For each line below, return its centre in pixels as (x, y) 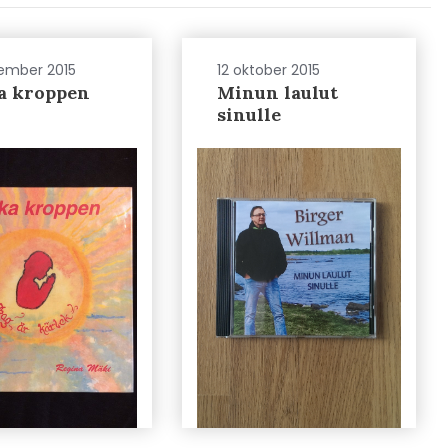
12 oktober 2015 (268, 69)
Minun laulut (277, 92)
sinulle (249, 114)
